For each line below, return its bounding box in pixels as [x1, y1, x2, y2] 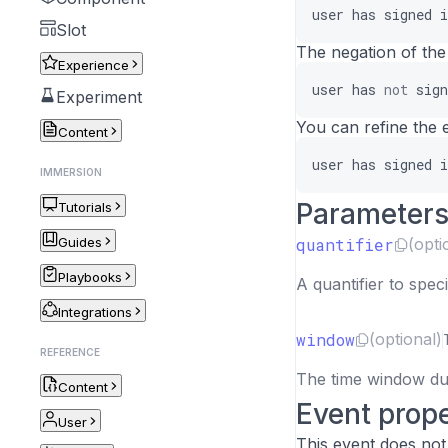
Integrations [58, 304, 132, 320]
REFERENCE [40, 346, 100, 358]
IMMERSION [40, 166, 102, 178]
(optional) [369, 329, 442, 349]
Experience [58, 57, 129, 73]
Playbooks [58, 269, 122, 285]
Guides [58, 234, 102, 250]
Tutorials [58, 199, 112, 215]
